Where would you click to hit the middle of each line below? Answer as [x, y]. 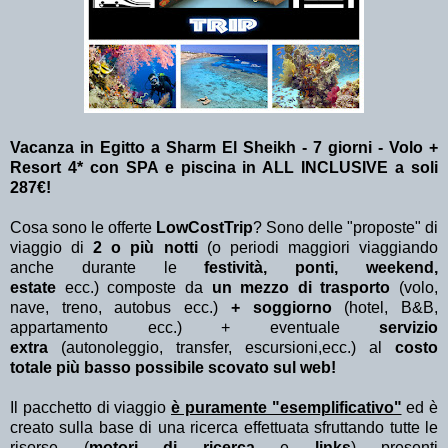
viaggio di [52, 248]
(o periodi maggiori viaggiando [322, 248]
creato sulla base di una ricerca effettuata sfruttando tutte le [224, 428]
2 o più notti [150, 248]
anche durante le [107, 268]
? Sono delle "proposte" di [345, 228]
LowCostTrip [204, 228]
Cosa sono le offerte [83, 228]
